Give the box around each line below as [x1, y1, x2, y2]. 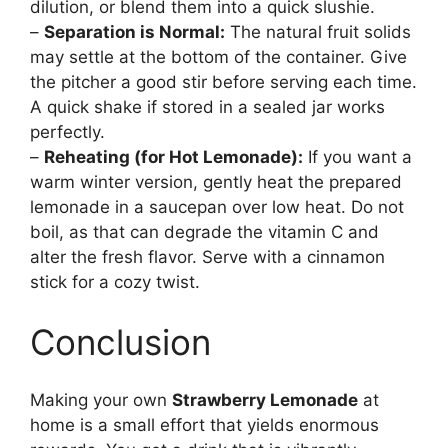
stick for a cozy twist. [30, 272, 200, 293]
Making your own [30, 390, 172, 411]
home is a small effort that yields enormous [30, 415, 379, 436]
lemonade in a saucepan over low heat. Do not [30, 197, 404, 218]
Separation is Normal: [44, 22, 225, 43]
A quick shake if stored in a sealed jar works [30, 97, 385, 118]
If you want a [303, 147, 412, 168]
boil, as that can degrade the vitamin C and [30, 222, 379, 243]
